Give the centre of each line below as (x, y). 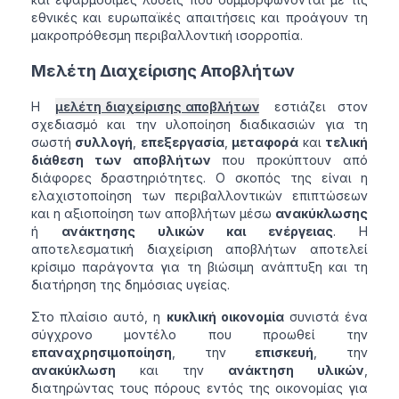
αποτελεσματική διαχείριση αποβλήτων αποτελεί (199, 249)
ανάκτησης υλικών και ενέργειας (197, 232)
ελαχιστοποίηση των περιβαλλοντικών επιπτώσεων (199, 196)
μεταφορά (265, 142)
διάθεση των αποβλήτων (121, 160)
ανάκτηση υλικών (297, 370)
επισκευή (285, 353)
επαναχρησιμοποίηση (101, 353)
